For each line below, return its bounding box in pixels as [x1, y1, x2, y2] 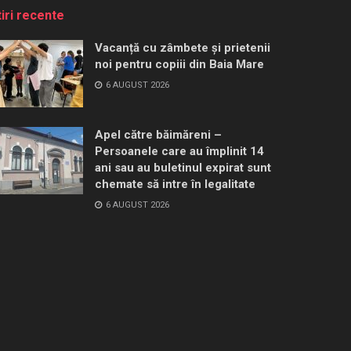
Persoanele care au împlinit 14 [95, 143, 264, 158]
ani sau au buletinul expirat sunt [95, 160, 271, 175]
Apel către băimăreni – [95, 127, 222, 142]
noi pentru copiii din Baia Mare [95, 57, 264, 71]
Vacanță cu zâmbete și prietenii [95, 41, 270, 55]
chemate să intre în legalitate [95, 176, 255, 191]
